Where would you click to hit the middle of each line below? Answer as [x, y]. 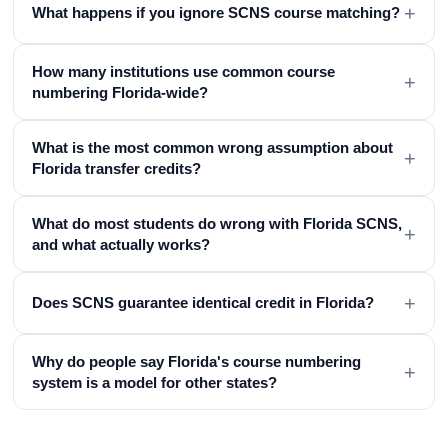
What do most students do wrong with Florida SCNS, [217, 223]
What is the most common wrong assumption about [213, 147]
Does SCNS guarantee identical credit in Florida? [203, 303]
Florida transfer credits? [117, 168]
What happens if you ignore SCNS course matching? [216, 13]
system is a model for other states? [155, 382]
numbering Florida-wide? [120, 92]
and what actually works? [121, 244]
